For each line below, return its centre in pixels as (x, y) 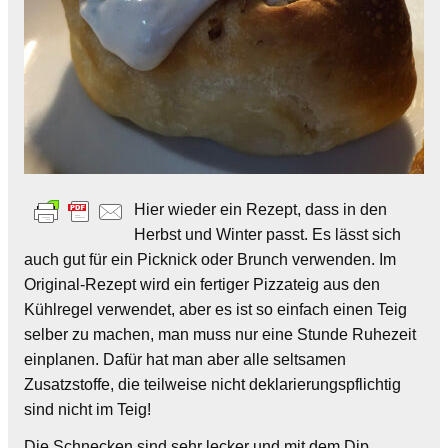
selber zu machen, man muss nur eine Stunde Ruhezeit (220, 334)
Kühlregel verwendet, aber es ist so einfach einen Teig (215, 309)
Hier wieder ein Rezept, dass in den (260, 209)
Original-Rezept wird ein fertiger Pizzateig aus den (202, 284)
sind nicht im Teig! (87, 409)
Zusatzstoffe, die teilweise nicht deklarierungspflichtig (212, 384)
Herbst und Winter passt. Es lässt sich (267, 234)
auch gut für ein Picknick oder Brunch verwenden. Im (210, 259)
